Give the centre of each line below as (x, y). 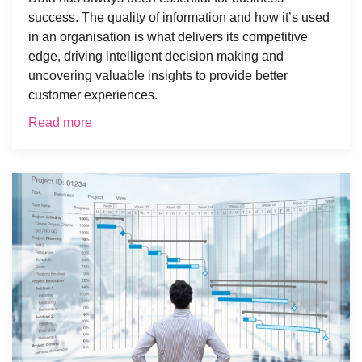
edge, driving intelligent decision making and (156, 56)
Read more (60, 122)
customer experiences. (93, 95)
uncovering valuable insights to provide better (158, 75)
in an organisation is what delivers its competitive (168, 36)
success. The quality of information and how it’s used (179, 17)
